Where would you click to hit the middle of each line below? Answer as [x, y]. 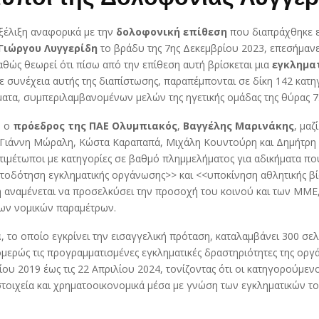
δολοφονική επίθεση [172, 31]
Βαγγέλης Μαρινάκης [239, 125]
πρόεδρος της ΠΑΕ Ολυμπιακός [95, 125]
